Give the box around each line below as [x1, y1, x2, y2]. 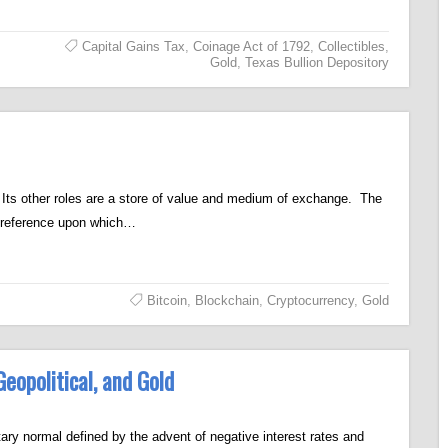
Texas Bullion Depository [244, 55, 389, 70]
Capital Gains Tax [81, 39, 185, 54]
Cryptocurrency [266, 293, 354, 308]
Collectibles [317, 39, 385, 54]
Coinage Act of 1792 [192, 39, 310, 54]
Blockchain [194, 293, 259, 308]
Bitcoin [146, 293, 187, 308]
